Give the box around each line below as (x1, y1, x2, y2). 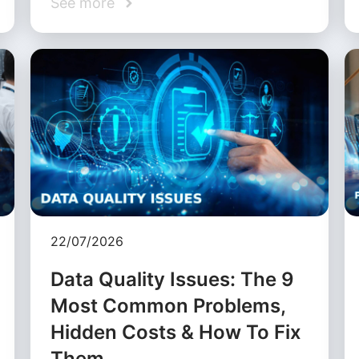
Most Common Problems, (50, 294, 286, 318)
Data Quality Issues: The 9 (50, 268, 295, 292)
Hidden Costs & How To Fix (50, 321, 302, 345)
